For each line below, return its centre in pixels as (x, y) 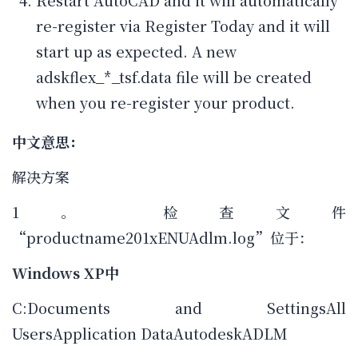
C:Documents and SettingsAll (179, 308)
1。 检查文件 (179, 212)
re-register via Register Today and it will (183, 26)
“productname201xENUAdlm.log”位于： (163, 238)
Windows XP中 (66, 273)
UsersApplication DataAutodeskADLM (150, 334)
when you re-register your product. (165, 103)
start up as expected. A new (136, 52)
